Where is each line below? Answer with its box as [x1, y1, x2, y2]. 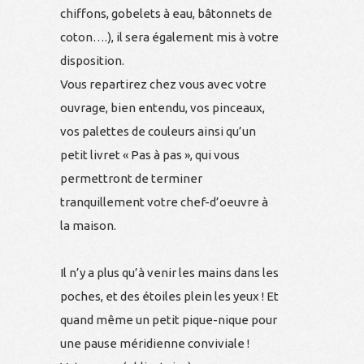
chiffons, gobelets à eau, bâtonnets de [60, 6, 272, 20]
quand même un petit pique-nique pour [60, 312, 277, 327]
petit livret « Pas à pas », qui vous [60, 147, 240, 162]
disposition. [60, 53, 124, 67]
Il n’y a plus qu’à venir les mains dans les [60, 265, 279, 279]
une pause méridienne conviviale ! [60, 336, 249, 350]
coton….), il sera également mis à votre [60, 29, 279, 44]
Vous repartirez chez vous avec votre [60, 76, 266, 91]
